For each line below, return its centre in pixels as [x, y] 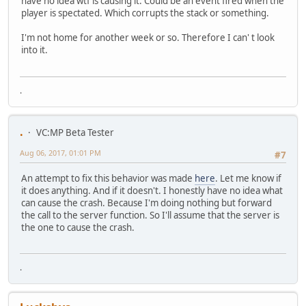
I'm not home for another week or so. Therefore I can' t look [148, 38]
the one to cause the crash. [78, 228]
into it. [34, 50]
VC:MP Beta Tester [75, 132]
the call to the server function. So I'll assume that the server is [150, 215]
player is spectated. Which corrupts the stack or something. [145, 13]
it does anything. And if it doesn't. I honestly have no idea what [152, 191]
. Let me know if [248, 179]
